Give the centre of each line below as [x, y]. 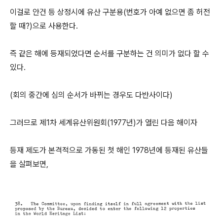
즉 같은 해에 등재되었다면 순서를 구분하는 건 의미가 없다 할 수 [110, 54]
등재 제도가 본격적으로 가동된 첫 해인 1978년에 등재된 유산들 [109, 150]
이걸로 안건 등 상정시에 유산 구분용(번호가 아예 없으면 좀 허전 [110, 12]
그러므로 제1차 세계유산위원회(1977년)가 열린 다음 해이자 [104, 123]
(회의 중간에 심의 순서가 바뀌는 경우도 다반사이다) [91, 95]
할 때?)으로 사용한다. [44, 26]
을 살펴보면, [29, 164]
